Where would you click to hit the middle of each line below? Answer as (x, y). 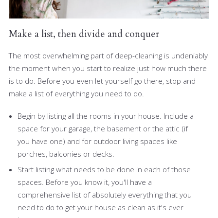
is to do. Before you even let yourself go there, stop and (102, 81)
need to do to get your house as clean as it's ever (100, 207)
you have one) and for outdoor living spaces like (97, 141)
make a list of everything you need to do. (76, 93)
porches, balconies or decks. (67, 154)
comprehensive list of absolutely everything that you (105, 194)
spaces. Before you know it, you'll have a (85, 182)
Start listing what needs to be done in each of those (104, 169)
